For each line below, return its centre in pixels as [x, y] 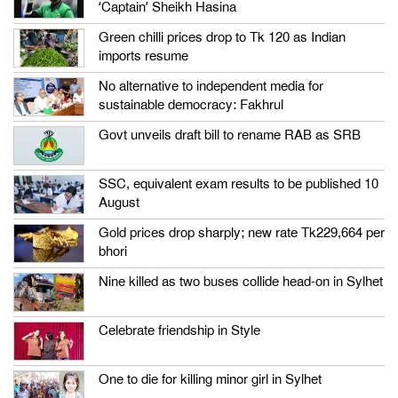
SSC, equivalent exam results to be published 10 [239, 184]
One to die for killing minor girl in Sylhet [210, 380]
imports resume [143, 56]
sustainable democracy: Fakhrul [191, 105]
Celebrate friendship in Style [179, 331]
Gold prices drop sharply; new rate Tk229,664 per [242, 233]
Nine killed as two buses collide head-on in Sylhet [241, 282]
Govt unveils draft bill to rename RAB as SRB [230, 135]
